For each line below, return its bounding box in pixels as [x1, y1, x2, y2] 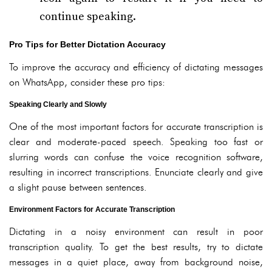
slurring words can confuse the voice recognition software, [9, 151, 263, 163]
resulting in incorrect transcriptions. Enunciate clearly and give [9, 166, 263, 178]
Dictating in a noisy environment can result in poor [9, 226, 263, 237]
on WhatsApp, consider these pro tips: [9, 76, 165, 88]
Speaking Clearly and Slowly [9, 100, 107, 109]
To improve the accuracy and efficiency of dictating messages [9, 61, 263, 73]
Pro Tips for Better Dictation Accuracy [9, 39, 166, 49]
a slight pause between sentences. [9, 182, 147, 193]
